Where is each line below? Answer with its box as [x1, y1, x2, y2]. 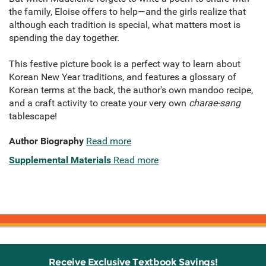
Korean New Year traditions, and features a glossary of [9, 71, 236, 83]
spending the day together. [9, 32, 119, 44]
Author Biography [9, 135, 84, 147]
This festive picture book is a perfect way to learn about [9, 58, 240, 70]
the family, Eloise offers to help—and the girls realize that [9, 6, 246, 18]
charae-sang [189, 97, 240, 109]
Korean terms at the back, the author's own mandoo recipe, [9, 84, 253, 96]
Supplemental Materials [9, 154, 111, 166]
